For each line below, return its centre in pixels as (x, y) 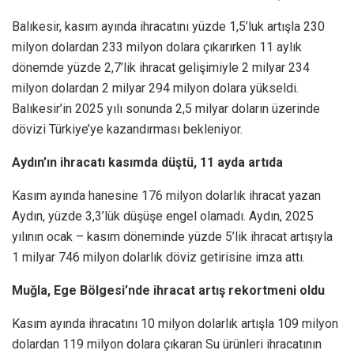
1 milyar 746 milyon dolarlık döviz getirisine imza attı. (158, 257)
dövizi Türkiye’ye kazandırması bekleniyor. (127, 129)
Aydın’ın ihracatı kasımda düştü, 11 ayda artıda (147, 162)
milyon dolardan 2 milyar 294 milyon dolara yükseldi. (155, 88)
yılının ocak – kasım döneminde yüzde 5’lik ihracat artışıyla (172, 236)
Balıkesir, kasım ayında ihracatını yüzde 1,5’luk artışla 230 (168, 26)
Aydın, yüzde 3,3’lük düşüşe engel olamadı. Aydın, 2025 (163, 216)
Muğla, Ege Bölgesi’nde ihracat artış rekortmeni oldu (168, 290)
